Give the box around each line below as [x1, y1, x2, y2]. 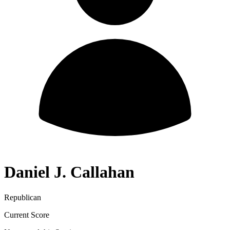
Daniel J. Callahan [4, 163, 135, 182]
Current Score [4, 210, 49, 219]
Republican [4, 193, 41, 202]
